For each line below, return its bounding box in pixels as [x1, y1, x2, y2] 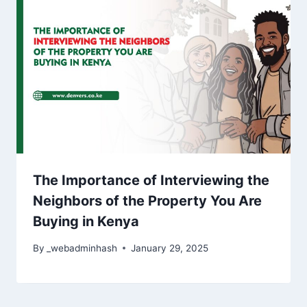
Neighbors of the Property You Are [33, 192, 262, 209]
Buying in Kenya [33, 212, 139, 230]
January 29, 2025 [131, 242, 209, 254]
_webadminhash [47, 242, 118, 254]
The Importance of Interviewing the [33, 171, 269, 188]
